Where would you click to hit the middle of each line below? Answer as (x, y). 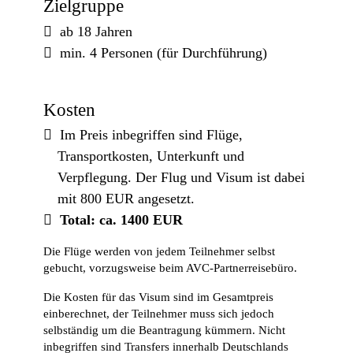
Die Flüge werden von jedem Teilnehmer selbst (159, 251)
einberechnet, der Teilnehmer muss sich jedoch (159, 313)
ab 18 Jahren (96, 31)
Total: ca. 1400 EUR (121, 219)
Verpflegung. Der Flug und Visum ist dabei (181, 177)
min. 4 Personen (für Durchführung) (163, 52)
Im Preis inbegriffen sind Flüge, (151, 134)
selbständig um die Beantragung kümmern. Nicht (164, 330)
